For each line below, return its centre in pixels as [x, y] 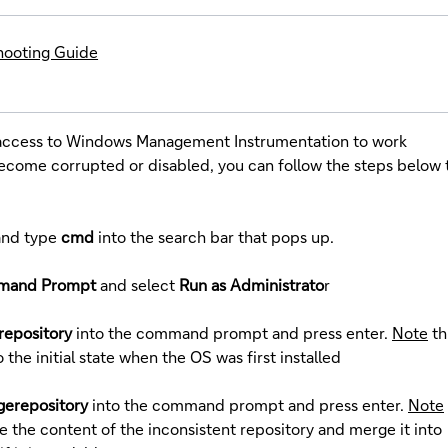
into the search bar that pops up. [214, 236]
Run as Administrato [251, 284]
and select [139, 284]
